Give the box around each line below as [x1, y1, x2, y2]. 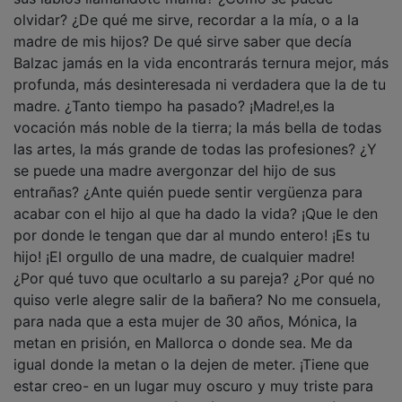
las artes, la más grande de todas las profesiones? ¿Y [13, 127, 377, 145]
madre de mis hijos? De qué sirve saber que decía [13, 19, 352, 38]
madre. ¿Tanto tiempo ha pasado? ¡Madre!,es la [13, 83, 335, 102]
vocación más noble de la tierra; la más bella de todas [13, 105, 381, 124]
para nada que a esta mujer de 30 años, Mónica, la [13, 299, 357, 318]
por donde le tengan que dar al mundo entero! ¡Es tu [13, 213, 370, 232]
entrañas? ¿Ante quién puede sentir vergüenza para [13, 170, 363, 188]
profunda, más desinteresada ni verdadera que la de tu [13, 62, 386, 81]
